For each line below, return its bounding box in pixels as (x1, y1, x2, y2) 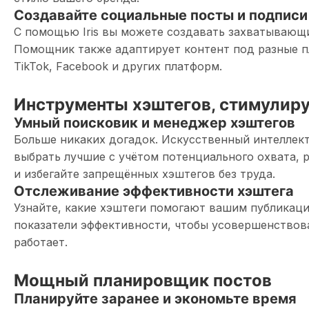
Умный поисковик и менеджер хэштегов (14, 114, 295, 131)
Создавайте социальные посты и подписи (14, 7, 308, 23)
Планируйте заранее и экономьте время (14, 290, 297, 307)
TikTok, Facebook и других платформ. (14, 59, 222, 73)
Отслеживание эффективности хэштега (14, 183, 294, 199)
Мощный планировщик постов (14, 270, 272, 290)
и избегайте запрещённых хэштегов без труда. (14, 167, 275, 181)
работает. (14, 235, 68, 249)
